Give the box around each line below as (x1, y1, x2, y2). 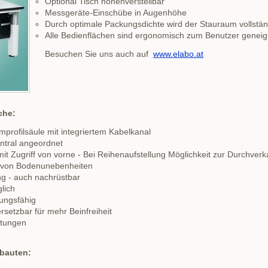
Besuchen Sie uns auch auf (45, 49, 153, 59)
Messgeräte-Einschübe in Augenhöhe (45, 8, 187, 17)
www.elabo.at (153, 49, 203, 59)
